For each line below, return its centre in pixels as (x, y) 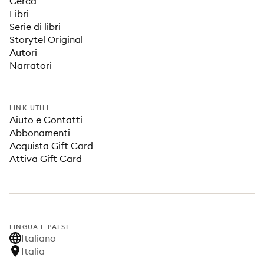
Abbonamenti (40, 133)
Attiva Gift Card (46, 159)
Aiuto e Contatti (46, 120)
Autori (23, 52)
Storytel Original (46, 39)
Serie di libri (35, 27)
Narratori (31, 65)
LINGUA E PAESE (40, 227)
